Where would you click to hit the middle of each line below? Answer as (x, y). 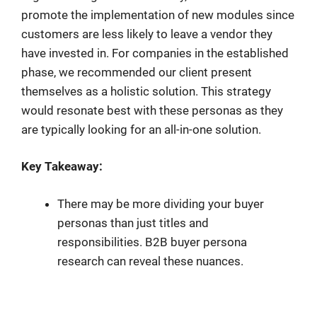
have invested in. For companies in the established (155, 53)
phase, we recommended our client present (137, 72)
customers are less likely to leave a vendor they (147, 34)
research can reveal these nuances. (150, 261)
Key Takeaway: (62, 167)
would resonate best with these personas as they (152, 110)
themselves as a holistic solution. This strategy (146, 91)
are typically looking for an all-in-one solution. (141, 129)
